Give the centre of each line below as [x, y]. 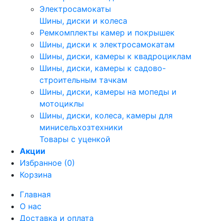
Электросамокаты [75, 9]
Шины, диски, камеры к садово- [103, 68]
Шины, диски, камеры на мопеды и [108, 92]
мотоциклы [62, 104]
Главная [35, 194]
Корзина [36, 175]
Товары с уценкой [75, 139]
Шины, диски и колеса [83, 21]
